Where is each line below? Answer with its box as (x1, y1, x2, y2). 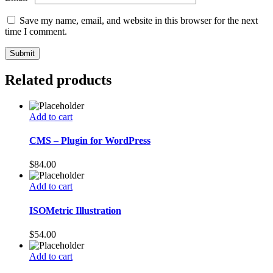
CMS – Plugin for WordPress (29, 135, 151, 146)
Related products (5, 71, 112, 88)
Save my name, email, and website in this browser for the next (19, 15, 258, 26)
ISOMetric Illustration (29, 205, 121, 216)
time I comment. (5, 26, 67, 37)
